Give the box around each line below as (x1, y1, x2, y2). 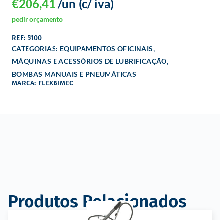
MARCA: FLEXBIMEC (12, 79, 74, 87)
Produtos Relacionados (8, 191, 187, 212)
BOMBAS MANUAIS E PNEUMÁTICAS (12, 69, 137, 78)
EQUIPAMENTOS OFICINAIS (59, 44, 153, 53)
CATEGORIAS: (12, 44, 60, 53)
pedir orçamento (12, 14, 63, 23)
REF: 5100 (12, 33, 42, 42)
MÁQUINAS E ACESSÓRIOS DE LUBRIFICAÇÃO (12, 56, 167, 65)
